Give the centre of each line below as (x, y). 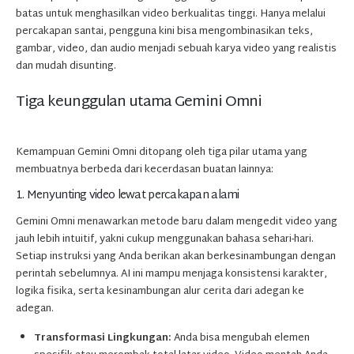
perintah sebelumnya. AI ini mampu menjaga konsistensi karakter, (171, 275)
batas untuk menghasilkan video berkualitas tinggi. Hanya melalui (171, 15)
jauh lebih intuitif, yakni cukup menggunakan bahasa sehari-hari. (165, 240)
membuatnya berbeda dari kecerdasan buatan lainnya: (145, 169)
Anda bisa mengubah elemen (241, 338)
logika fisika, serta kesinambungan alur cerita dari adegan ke (160, 292)
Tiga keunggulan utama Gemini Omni (139, 102)
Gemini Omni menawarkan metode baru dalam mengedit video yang (177, 222)
